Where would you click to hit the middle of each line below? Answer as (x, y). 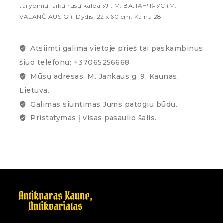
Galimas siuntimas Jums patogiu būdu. (104, 104)
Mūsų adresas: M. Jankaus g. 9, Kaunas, (105, 76)
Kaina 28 (148, 16)
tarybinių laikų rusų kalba (61, 5)
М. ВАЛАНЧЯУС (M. (145, 5)
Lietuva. (34, 90)
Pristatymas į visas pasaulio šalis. (94, 118)
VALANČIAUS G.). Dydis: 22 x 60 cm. (77, 16)
